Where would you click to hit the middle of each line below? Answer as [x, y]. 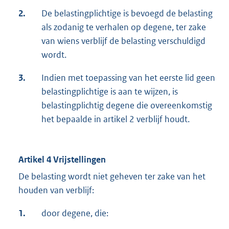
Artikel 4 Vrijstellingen [62, 160]
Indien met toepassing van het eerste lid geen [128, 78]
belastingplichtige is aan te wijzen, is [110, 92]
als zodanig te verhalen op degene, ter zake [124, 27]
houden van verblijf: [56, 190]
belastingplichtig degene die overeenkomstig [127, 106]
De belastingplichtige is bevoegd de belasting [127, 14]
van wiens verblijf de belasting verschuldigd [123, 41]
